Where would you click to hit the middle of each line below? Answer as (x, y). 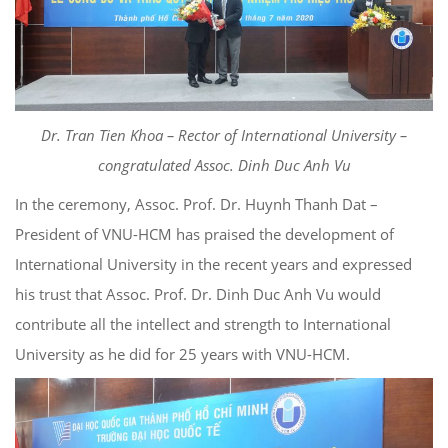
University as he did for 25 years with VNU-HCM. (182, 353)
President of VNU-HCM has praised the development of (206, 233)
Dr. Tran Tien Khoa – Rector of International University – (224, 134)
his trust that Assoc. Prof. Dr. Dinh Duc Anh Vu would (198, 293)
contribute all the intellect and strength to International (203, 323)
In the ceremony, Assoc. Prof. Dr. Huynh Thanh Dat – (196, 203)
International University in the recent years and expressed (213, 263)
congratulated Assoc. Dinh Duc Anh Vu (224, 164)
